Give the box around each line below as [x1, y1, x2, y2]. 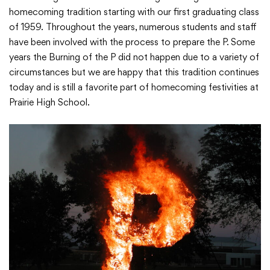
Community [20, 104, 73, 116]
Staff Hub [20, 185, 64, 196]
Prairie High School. [9, 96, 90, 108]
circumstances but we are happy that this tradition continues [9, 66, 259, 78]
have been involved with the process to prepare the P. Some [9, 36, 255, 48]
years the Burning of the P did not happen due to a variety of [9, 51, 259, 63]
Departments [20, 64, 81, 75]
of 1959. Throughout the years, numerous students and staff [9, 21, 257, 33]
